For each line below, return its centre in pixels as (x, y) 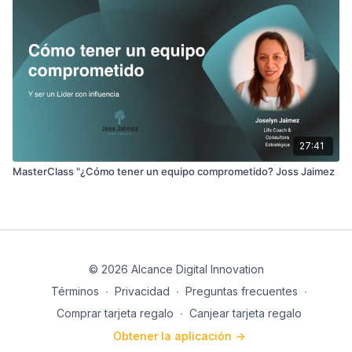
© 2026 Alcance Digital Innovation (176, 269)
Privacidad (142, 291)
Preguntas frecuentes (242, 291)
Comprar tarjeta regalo (115, 313)
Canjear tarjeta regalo (246, 313)
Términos (75, 291)
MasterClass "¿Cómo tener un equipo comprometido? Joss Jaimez (174, 171)
